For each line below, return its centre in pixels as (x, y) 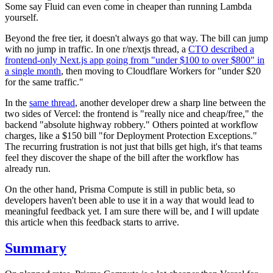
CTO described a (221, 49)
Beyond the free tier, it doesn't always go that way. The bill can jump (136, 38)
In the (17, 102)
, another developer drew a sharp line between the (170, 102)
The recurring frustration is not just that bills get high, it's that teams (133, 146)
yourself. (22, 17)
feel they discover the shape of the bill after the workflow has (122, 157)
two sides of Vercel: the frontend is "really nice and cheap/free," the (134, 113)
